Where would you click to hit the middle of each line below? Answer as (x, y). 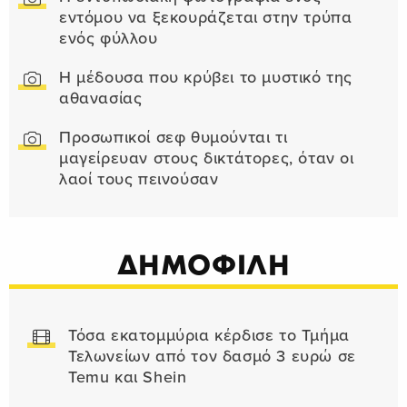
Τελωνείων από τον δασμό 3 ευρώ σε (212, 357)
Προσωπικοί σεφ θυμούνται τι (174, 138)
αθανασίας (101, 99)
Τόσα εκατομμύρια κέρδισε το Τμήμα (209, 336)
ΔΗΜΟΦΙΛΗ (203, 265)
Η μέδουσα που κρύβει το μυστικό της (206, 78)
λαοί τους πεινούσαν (139, 180)
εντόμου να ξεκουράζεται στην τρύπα (206, 18)
